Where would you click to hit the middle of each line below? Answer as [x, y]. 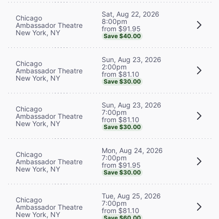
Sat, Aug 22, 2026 [131, 14]
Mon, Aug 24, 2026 [132, 150]
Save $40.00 [122, 36]
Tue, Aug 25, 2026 [131, 196]
